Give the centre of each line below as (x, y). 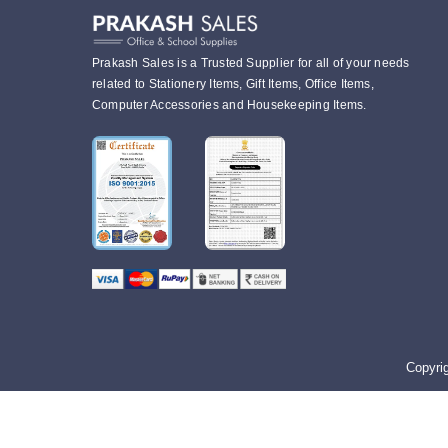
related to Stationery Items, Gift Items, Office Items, (233, 84)
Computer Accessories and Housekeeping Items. (229, 105)
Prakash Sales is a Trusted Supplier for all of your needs (251, 63)
